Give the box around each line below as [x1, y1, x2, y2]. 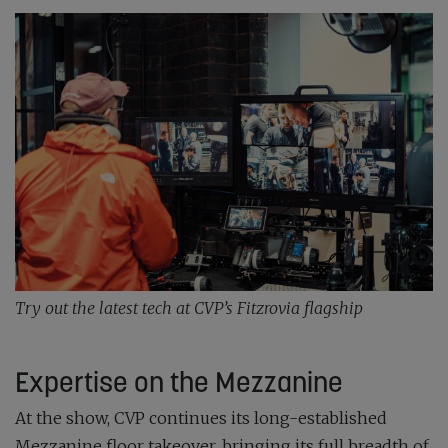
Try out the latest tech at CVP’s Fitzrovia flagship [15, 298, 363, 319]
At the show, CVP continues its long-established [15, 408, 387, 429]
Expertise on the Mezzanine [15, 364, 343, 401]
